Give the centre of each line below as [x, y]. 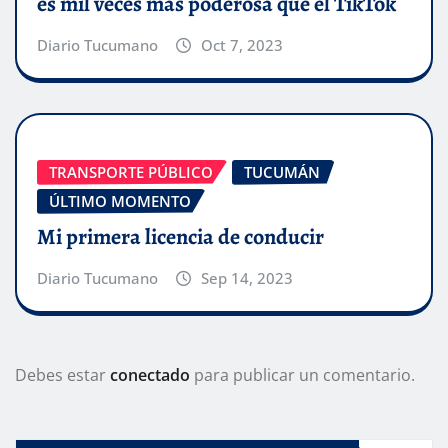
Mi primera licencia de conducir [180, 237]
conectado [150, 375]
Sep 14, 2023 [246, 278]
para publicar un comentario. [302, 375]
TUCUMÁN [282, 171]
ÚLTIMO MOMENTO [120, 200]
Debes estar [62, 375]
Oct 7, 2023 [241, 44]
